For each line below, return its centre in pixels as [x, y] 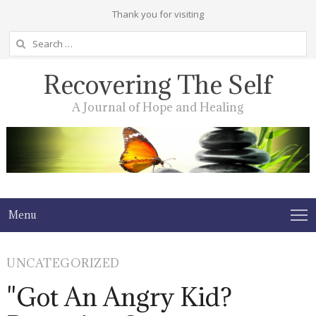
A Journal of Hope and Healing [158, 107]
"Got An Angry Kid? [120, 297]
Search [23, 39]
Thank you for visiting [158, 14]
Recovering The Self [158, 85]
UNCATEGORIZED [63, 263]
